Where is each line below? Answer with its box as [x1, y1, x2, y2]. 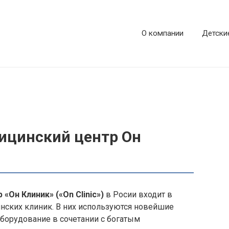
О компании [142, 29, 184, 38]
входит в [136, 189, 172, 199]
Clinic [76, 189, 97, 199]
